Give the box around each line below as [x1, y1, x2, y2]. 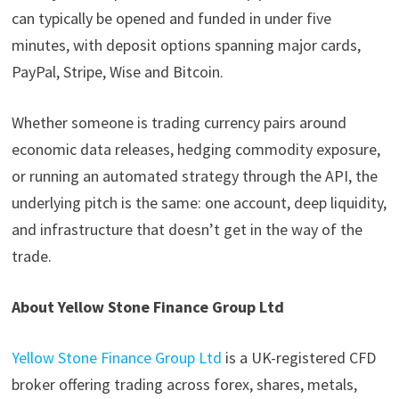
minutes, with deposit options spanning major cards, [11, 35, 361, 56]
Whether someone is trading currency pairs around [11, 112, 346, 134]
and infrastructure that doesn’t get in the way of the [11, 219, 362, 240]
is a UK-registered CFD [221, 347, 376, 369]
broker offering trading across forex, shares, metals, [11, 374, 357, 395]
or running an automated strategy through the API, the [11, 166, 378, 187]
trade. [11, 246, 52, 267]
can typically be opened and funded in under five [11, 8, 331, 29]
